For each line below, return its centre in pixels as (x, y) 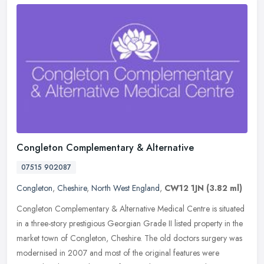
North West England (126, 188)
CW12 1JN (184, 188)
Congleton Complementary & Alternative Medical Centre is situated (131, 209)
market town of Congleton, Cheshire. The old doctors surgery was (129, 238)
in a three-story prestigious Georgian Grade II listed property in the (130, 224)
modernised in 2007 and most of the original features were (118, 253)
